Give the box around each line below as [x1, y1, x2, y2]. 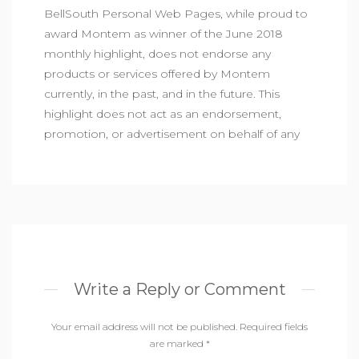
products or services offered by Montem [44, 67, 270, 81]
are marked [149, 337, 206, 349]
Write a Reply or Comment [73, 280, 286, 299]
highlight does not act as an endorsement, [44, 107, 281, 121]
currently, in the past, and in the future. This [44, 87, 280, 101]
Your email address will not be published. [51, 321, 237, 333]
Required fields [237, 321, 308, 333]
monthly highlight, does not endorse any [44, 46, 271, 61]
